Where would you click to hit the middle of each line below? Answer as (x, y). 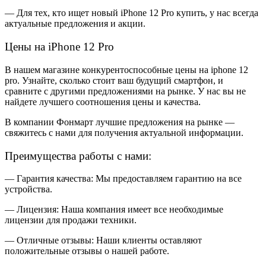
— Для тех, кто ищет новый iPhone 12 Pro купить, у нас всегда (132, 13)
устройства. (28, 189)
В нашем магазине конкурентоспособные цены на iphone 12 (126, 69)
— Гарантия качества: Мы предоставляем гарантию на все (123, 179)
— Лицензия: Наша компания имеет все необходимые (114, 210)
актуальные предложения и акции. (75, 24)
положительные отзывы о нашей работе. (87, 251)
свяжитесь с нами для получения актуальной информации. (124, 132)
